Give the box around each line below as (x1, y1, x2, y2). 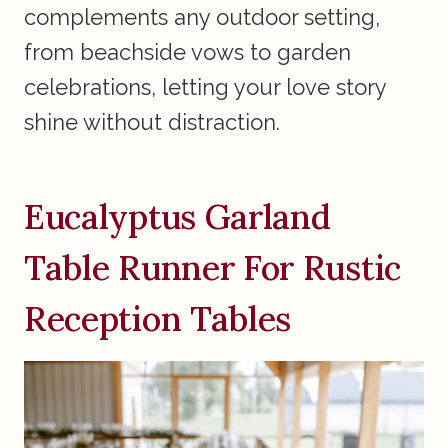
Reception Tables (24, 297, 292, 341)
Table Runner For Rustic (24, 246, 401, 290)
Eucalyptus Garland (24, 195, 331, 239)
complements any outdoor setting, (24, 4, 380, 31)
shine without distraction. (24, 109, 280, 136)
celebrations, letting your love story (24, 74, 386, 101)
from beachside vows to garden (24, 39, 351, 66)
